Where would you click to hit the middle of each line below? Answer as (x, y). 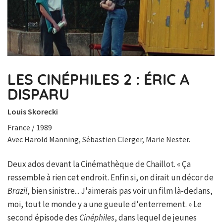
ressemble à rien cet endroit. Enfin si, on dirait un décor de (111, 178)
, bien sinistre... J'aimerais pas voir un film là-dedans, (120, 191)
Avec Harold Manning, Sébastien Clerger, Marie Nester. (99, 139)
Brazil (17, 191)
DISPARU (38, 94)
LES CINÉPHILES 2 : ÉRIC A (98, 80)
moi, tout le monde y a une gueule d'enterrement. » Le (105, 204)
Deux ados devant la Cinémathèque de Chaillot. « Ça (99, 164)
